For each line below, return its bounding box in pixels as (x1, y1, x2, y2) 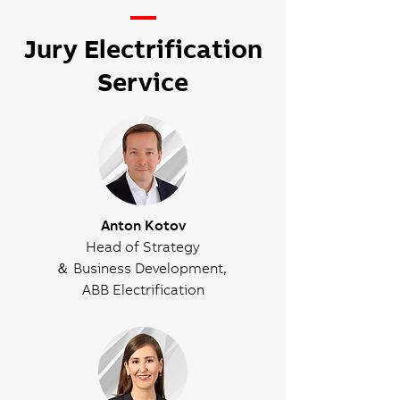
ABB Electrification (81, 280, 204, 298)
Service (97, 65, 188, 98)
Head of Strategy (86, 237, 200, 255)
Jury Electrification (23, 32, 262, 65)
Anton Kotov (100, 216, 186, 234)
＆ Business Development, (55, 259, 230, 277)
